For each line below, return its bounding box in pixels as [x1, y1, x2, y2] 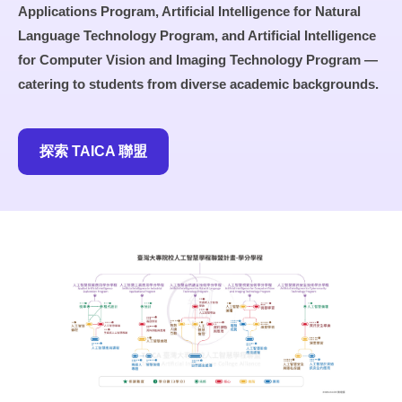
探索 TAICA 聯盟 [39, 143, 147, 159]
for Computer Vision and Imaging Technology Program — [18, 51, 378, 67]
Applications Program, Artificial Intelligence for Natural [18, 3, 361, 19]
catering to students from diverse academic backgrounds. [18, 75, 379, 92]
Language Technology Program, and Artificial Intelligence [18, 27, 376, 43]
